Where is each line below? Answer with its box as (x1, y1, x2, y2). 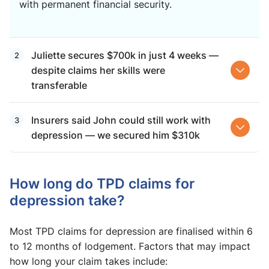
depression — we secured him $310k (31, 128, 200, 142)
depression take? (10, 190, 125, 210)
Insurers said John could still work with (31, 113, 211, 127)
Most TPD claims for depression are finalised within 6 (10, 225, 253, 238)
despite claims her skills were (31, 63, 165, 77)
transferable (31, 78, 87, 92)
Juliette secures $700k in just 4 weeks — (31, 48, 219, 62)
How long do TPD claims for (10, 174, 195, 193)
